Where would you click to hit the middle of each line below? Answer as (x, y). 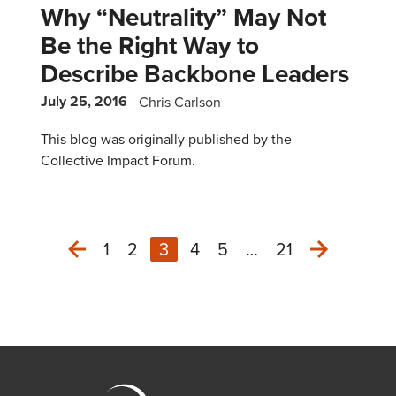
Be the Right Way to (150, 46)
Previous (117, 278)
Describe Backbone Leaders (195, 74)
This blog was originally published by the (166, 139)
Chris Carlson (180, 102)
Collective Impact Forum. (120, 160)
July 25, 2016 (84, 102)
